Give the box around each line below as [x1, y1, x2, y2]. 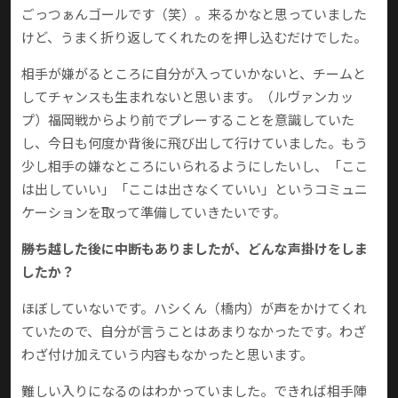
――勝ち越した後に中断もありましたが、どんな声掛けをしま [21, 239, 368, 259]
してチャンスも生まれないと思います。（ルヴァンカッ [21, 87, 354, 107]
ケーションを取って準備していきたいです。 [21, 203, 286, 222]
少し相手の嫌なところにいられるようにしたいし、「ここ [21, 156, 368, 176]
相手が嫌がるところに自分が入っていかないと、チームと [21, 64, 366, 84]
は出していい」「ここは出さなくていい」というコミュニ [21, 179, 368, 199]
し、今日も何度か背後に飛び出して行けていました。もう [21, 133, 368, 153]
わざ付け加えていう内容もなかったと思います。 [21, 345, 313, 364]
